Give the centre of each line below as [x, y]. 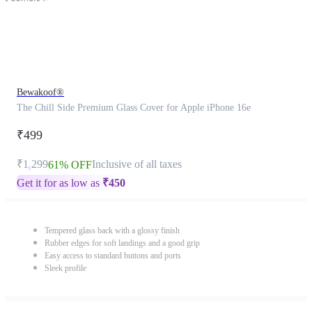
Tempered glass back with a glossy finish [112, 231]
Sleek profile [65, 268]
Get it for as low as [60, 183]
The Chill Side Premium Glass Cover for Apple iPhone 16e [134, 108]
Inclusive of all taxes [137, 164]
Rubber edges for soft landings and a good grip [122, 243]
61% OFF [70, 165]
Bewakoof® [40, 92]
